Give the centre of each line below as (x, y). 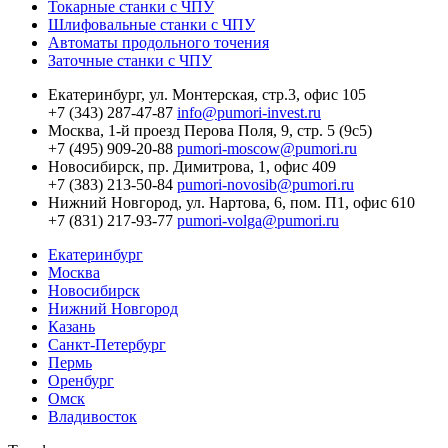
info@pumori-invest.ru (249, 112)
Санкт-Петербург (107, 344)
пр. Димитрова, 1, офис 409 (242, 166)
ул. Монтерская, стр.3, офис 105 (257, 94)
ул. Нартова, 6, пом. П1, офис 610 (300, 202)
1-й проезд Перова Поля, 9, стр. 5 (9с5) (240, 130)
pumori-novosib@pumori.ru (265, 184)
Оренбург (81, 380)
